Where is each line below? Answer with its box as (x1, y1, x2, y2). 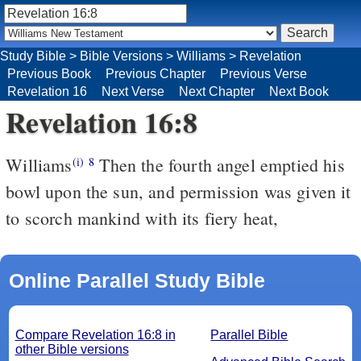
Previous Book (7, 66, 91, 81)
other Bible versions (15, 342, 129, 356)
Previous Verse (220, 66, 307, 81)
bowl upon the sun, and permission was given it (6, 179, 351, 203)
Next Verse (102, 84, 164, 98)
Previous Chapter (106, 66, 205, 81)
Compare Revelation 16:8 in (15, 327, 176, 342)
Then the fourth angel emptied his (94, 152, 345, 176)
